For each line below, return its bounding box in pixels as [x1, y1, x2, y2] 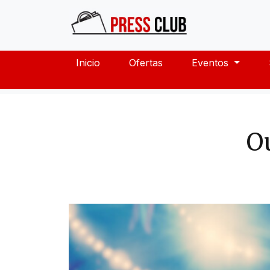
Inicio [76, 56, 100, 69]
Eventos [192, 56, 231, 69]
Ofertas [129, 56, 163, 69]
